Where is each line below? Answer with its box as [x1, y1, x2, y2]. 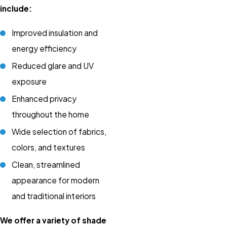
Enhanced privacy [12, 93, 77, 103]
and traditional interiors [12, 191, 96, 201]
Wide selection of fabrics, [12, 127, 107, 137]
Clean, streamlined [12, 160, 81, 170]
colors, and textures [12, 142, 86, 153]
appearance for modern [12, 175, 100, 185]
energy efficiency [12, 43, 77, 53]
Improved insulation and [12, 27, 98, 37]
